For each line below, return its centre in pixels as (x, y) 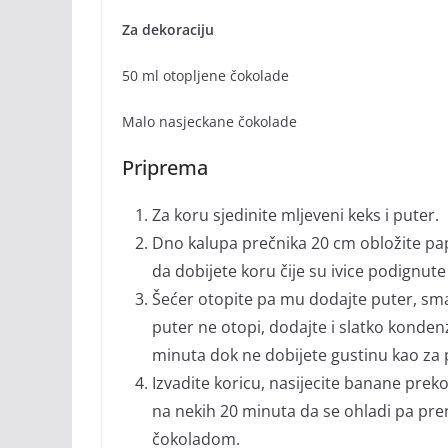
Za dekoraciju (168, 30)
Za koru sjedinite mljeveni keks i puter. (295, 215)
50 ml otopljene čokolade (205, 76)
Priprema (165, 168)
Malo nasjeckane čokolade (209, 122)
